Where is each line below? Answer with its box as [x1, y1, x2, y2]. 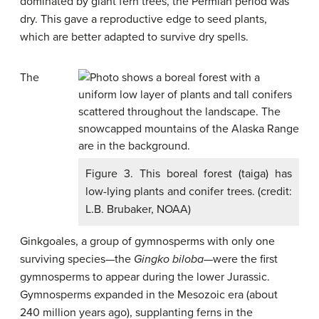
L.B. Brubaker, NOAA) [85, 202, 191, 216]
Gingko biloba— [134, 252, 213, 266]
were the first [213, 252, 278, 266]
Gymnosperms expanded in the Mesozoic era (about [20, 288, 278, 302]
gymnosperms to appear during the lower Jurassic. [20, 270, 270, 284]
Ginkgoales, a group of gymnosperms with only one [20, 234, 275, 249]
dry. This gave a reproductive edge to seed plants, [20, 12, 267, 26]
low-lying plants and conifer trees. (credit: [85, 184, 292, 199]
